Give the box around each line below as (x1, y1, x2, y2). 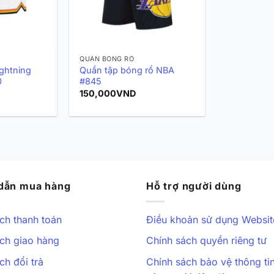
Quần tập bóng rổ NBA (80, 65, 175, 76)
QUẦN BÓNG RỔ (80, 55, 135, 64)
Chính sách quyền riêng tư (146, 234, 267, 247)
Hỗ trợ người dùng (146, 180, 242, 193)
